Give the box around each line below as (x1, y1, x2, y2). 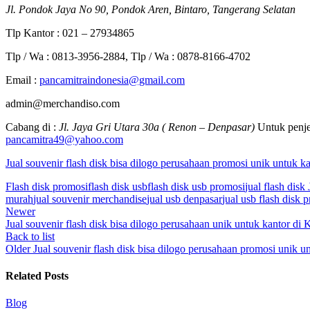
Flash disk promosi (6, 180, 88, 192)
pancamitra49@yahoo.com (6, 133, 123, 145)
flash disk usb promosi (147, 180, 245, 192)
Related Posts (6, 270, 69, 282)
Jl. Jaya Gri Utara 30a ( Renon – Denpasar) (59, 120, 257, 133)
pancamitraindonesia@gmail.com (39, 73, 185, 86)
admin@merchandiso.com (6, 97, 120, 109)
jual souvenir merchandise (33, 192, 147, 205)
